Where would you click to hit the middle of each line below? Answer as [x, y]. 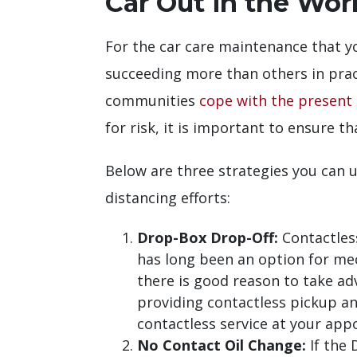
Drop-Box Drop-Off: [208, 237]
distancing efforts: [168, 197]
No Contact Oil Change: [222, 345]
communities [152, 100]
